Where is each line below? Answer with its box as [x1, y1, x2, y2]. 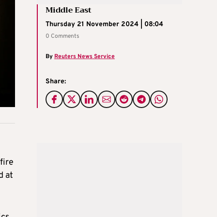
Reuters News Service [54, 52, 115, 61]
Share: [46, 77, 66, 86]
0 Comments [46, 32, 79, 40]
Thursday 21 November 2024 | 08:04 [46, 20, 163, 29]
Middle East [46, 3, 92, 17]
